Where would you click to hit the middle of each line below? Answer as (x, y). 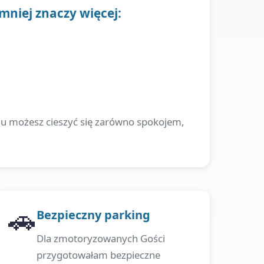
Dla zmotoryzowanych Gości (101, 238)
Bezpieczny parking (94, 215)
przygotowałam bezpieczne (99, 255)
